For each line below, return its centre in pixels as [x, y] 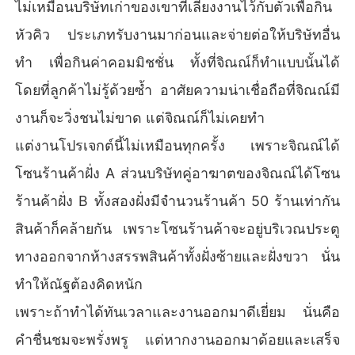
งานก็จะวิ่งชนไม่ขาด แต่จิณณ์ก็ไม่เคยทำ [140, 117]
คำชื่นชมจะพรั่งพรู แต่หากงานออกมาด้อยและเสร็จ [177, 339]
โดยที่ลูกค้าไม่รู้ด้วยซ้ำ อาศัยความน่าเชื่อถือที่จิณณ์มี [177, 90]
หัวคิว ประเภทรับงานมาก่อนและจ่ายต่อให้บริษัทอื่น [177, 34]
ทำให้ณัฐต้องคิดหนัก [79, 284]
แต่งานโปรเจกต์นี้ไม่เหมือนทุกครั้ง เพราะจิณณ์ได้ [177, 145]
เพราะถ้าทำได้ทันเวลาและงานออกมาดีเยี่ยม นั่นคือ [177, 311]
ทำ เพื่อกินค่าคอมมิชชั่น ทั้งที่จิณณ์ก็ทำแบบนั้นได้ [177, 62]
